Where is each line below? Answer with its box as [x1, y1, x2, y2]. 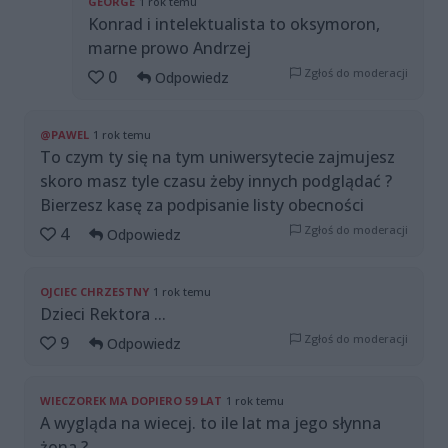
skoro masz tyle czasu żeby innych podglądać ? [40, 170, 392, 193]
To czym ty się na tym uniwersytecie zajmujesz [40, 146, 395, 169]
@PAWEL [40, 127, 89, 143]
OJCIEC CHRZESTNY [40, 284, 149, 300]
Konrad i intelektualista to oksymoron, [88, 13, 380, 36]
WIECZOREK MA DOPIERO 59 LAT [40, 393, 222, 409]
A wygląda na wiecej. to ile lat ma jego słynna [40, 412, 381, 435]
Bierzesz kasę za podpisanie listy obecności [40, 194, 364, 217]
